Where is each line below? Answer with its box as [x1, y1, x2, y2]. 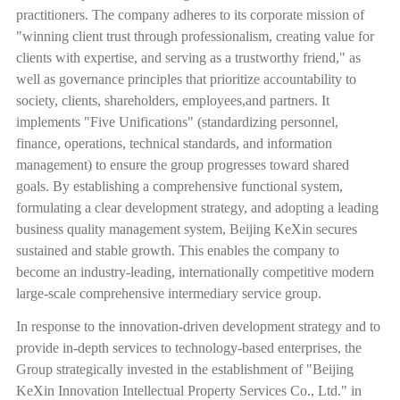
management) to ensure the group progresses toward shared [15, 157, 349, 173]
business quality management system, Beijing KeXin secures [15, 221, 357, 237]
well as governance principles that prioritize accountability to [15, 71, 356, 87]
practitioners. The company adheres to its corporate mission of [15, 7, 364, 23]
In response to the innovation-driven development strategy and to [15, 318, 380, 334]
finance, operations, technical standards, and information [15, 136, 332, 152]
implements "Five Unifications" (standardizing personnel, [15, 114, 338, 130]
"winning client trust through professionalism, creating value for [15, 29, 374, 45]
